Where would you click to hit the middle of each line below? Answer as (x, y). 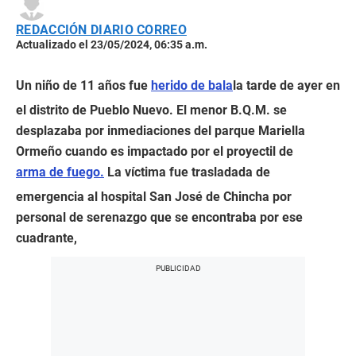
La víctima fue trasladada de (187, 172)
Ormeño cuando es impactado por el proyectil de (155, 152)
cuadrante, (46, 238)
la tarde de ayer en (286, 86)
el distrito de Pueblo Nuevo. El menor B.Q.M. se (151, 110)
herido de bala (192, 86)
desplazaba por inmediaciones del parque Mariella (161, 131)
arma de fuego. (60, 172)
